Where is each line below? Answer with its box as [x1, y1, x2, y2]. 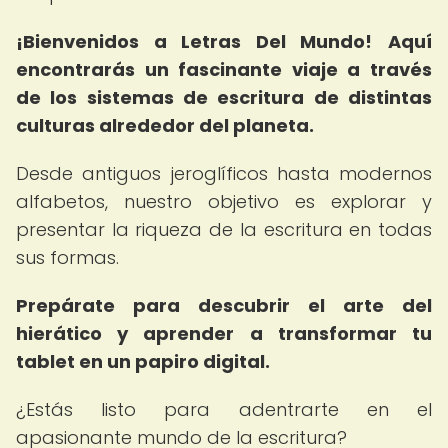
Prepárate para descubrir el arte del [16, 293, 432, 318]
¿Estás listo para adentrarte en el [16, 397, 432, 422]
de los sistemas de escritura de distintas [16, 85, 432, 110]
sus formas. [16, 245, 119, 270]
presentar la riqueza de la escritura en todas [16, 217, 432, 242]
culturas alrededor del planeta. [16, 113, 314, 138]
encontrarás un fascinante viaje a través [16, 57, 432, 82]
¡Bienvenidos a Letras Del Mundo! [16, 29, 373, 54]
